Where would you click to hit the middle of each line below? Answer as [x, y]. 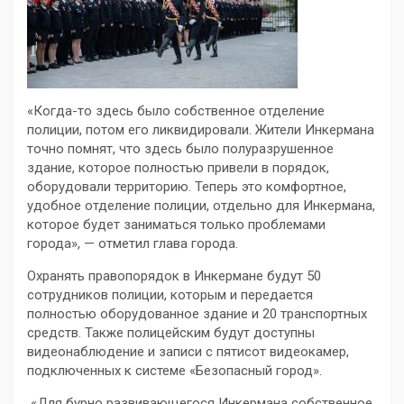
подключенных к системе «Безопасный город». [174, 371]
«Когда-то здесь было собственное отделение [176, 111]
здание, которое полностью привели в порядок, [178, 168]
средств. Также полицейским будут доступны [171, 333]
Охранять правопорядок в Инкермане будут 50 [174, 276]
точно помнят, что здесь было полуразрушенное [180, 149]
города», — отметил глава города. [133, 244]
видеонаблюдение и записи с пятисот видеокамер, [188, 352]
